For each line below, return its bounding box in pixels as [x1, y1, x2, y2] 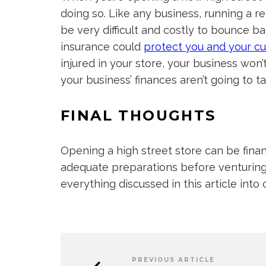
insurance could [61, 40, 144, 53]
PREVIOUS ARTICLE [132, 256, 215, 264]
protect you [144, 40, 204, 53]
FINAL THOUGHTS [61, 107, 216, 124]
